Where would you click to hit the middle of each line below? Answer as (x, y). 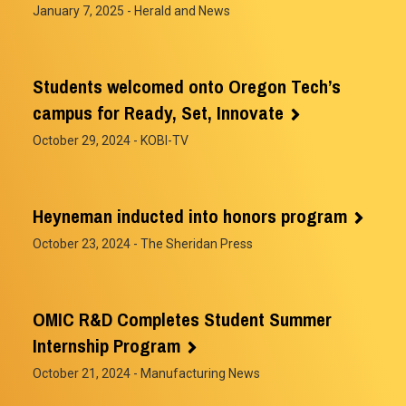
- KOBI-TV (159, 140)
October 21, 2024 (82, 373)
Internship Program (106, 345)
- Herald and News (177, 10)
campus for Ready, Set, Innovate (158, 112)
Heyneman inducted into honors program (190, 216)
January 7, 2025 (78, 10)
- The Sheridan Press (192, 243)
